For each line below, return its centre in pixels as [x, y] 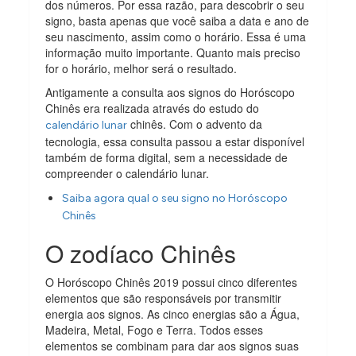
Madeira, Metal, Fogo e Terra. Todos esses [155, 329]
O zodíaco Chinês [141, 253]
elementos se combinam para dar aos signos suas [172, 345]
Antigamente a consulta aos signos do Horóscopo [170, 92]
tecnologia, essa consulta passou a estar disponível [175, 141]
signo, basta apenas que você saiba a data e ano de [178, 20]
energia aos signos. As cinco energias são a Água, [173, 313]
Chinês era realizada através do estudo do [153, 108]
